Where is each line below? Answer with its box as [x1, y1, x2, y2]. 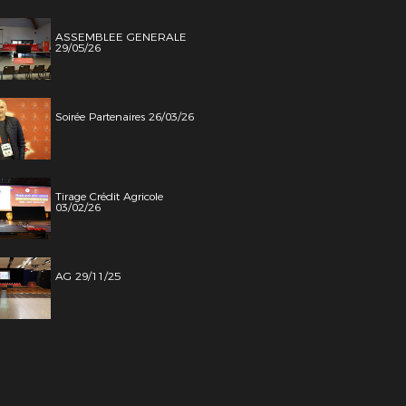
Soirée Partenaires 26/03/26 [55, 110, 194, 123]
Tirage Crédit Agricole [55, 189, 163, 203]
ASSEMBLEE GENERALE [55, 30, 187, 43]
